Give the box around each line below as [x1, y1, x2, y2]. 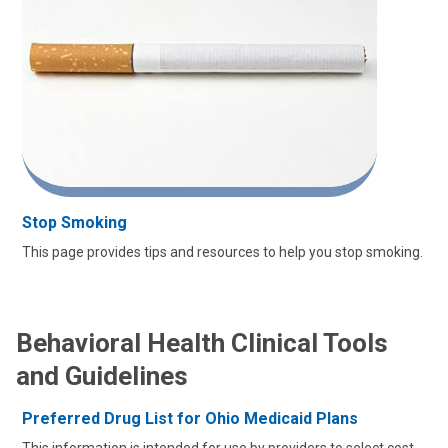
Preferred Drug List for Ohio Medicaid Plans [22, 409, 358, 428]
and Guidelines [16, 361, 188, 391]
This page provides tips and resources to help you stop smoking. [22, 244, 423, 260]
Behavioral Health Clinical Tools [16, 328, 388, 358]
